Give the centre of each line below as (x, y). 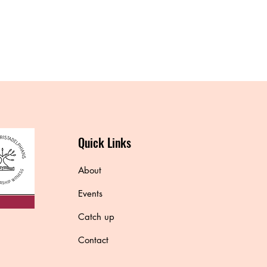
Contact (94, 240)
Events (91, 193)
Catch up (97, 217)
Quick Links (105, 142)
